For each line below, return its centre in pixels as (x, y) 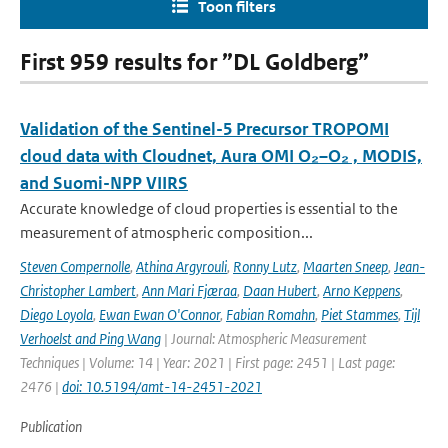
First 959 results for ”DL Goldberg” (194, 62)
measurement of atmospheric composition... (166, 232)
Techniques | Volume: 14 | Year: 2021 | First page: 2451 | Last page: (207, 362)
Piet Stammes (359, 314)
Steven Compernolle (75, 266)
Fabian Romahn (270, 314)
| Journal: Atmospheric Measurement (264, 338)
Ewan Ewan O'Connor (159, 314)
